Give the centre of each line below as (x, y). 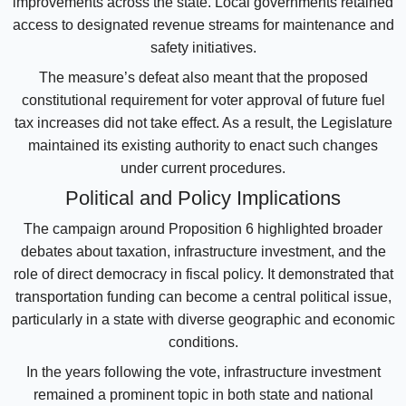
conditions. (203, 342)
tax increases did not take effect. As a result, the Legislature (203, 122)
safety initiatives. (203, 47)
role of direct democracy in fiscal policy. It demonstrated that (203, 274)
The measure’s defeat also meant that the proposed (203, 77)
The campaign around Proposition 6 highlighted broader (203, 228)
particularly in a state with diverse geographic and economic (203, 319)
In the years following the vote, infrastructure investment (203, 372)
